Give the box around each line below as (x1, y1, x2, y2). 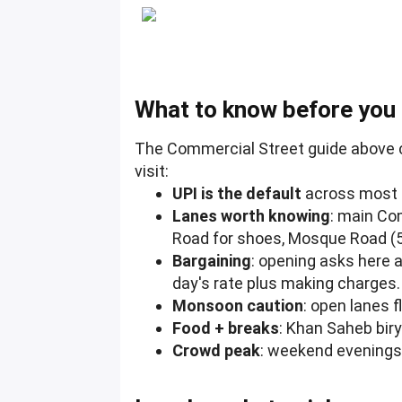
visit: (135, 162, 170, 181)
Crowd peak (172, 341, 261, 361)
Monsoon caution (172, 296, 304, 316)
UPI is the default (172, 184, 302, 204)
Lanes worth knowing (172, 206, 331, 226)
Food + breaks (172, 319, 280, 338)
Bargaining (172, 251, 252, 271)
